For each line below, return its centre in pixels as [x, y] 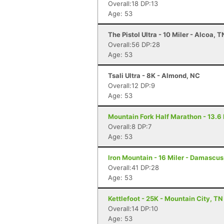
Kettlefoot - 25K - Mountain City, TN [165, 198]
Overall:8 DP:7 [130, 126]
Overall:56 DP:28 [134, 44]
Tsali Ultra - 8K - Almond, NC [154, 75]
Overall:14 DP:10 [133, 208]
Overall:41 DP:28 [133, 167]
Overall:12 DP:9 [131, 85]
